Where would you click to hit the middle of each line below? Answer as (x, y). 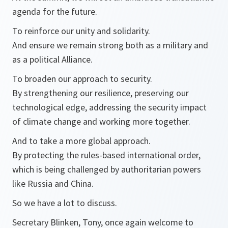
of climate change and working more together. (101, 122)
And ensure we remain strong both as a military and (110, 45)
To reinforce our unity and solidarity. (81, 31)
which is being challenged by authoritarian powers (107, 169)
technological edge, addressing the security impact (109, 107)
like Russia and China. (53, 184)
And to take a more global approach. (81, 141)
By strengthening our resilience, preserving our (101, 93)
